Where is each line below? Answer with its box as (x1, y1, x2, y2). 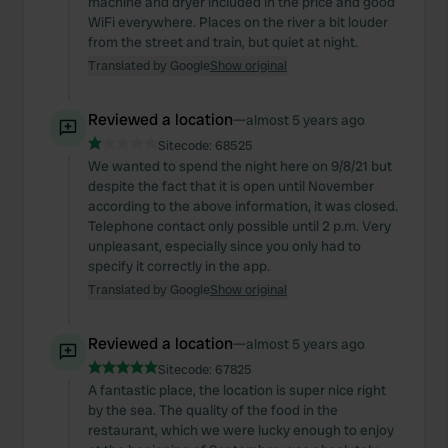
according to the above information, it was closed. (88, 197, 398, 215)
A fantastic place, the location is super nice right (88, 381, 386, 399)
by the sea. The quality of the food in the (88, 401, 338, 419)
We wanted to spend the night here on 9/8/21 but (88, 157, 392, 175)
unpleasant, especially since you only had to (88, 237, 361, 255)
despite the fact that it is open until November (88, 177, 374, 195)
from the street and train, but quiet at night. (88, 33, 358, 51)
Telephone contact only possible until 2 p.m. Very (88, 217, 391, 235)
